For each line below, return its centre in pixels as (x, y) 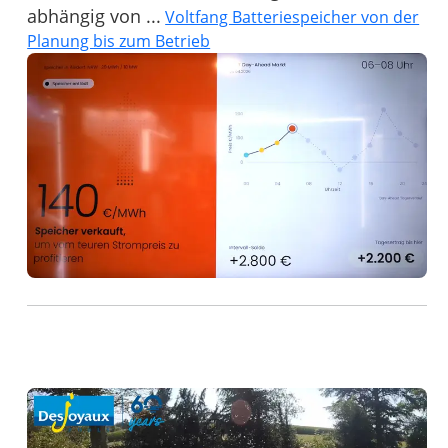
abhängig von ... (94, 15)
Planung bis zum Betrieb (119, 40)
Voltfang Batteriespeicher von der (292, 16)
